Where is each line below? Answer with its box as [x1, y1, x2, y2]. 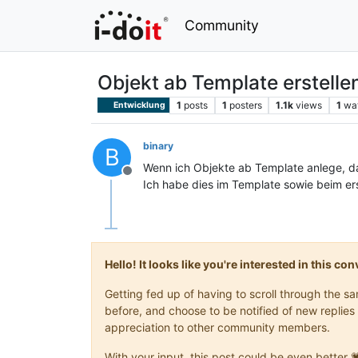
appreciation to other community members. [105, 320, 330, 334]
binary [143, 139, 173, 152]
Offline [126, 170, 166, 187]
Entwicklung [112, 99, 166, 110]
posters [229, 98, 262, 111]
